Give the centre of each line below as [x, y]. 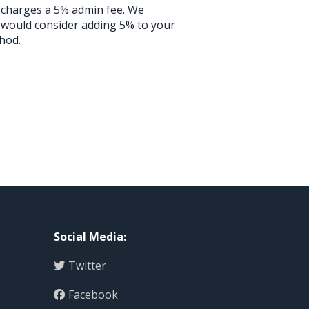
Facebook [93, 295]
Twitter [87, 266]
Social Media [88, 237]
